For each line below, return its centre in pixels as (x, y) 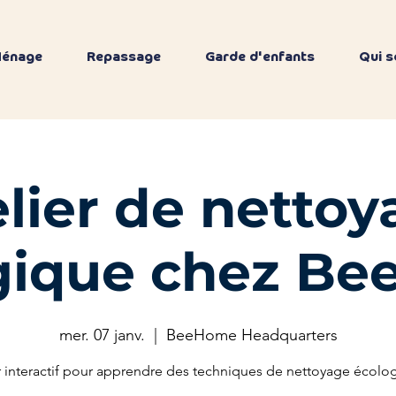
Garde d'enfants (260, 57)
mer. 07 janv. (102, 335)
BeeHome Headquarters (251, 335)
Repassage (124, 57)
